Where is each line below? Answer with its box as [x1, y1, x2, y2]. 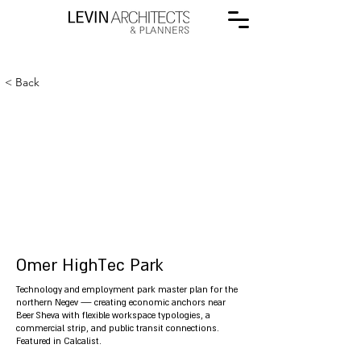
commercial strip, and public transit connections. [16, 323, 219, 333]
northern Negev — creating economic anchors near [16, 297, 226, 307]
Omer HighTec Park [16, 255, 163, 274]
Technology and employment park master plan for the [16, 284, 238, 294]
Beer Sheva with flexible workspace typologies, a [16, 310, 210, 320]
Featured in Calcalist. [16, 336, 102, 346]
